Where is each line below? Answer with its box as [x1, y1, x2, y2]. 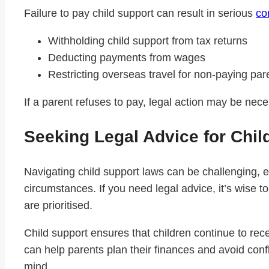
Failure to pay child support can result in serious [24, 7, 256, 19]
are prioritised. [24, 199, 92, 212]
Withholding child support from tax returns [48, 34, 247, 47]
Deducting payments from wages [48, 51, 205, 64]
